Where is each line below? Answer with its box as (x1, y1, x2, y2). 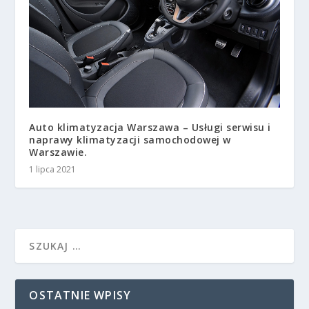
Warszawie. (29, 146, 88, 159)
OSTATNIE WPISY (29, 288, 132, 303)
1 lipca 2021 (29, 163, 77, 176)
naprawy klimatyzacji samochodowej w (29, 133, 231, 147)
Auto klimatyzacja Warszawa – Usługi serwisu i (29, 121, 271, 134)
